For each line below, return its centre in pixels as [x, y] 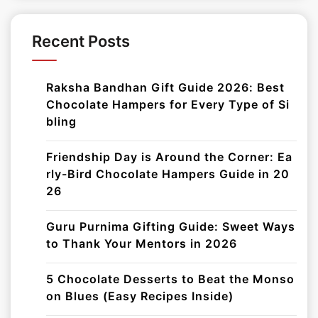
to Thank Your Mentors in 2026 [142, 243]
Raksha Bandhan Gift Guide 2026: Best [165, 87]
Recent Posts [81, 41]
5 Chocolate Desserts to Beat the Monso [170, 279]
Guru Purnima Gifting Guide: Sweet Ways [171, 226]
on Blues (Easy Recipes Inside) [140, 296]
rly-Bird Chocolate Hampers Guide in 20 [168, 174]
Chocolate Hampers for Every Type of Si [168, 104]
